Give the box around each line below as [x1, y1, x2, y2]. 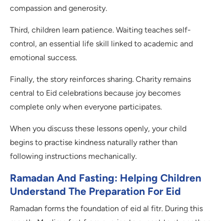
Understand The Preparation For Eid [10, 185, 181, 198]
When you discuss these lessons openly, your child [10, 124, 186, 134]
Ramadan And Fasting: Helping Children [10, 172, 201, 184]
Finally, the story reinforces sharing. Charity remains [10, 74, 191, 84]
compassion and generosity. [10, 3, 107, 13]
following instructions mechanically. [10, 151, 137, 161]
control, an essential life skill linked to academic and [10, 39, 193, 49]
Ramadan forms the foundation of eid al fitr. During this [10, 204, 203, 214]
